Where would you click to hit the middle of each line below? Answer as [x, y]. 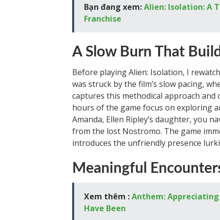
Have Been [105, 208]
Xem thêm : [108, 196]
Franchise [103, 18]
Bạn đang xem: [114, 7]
